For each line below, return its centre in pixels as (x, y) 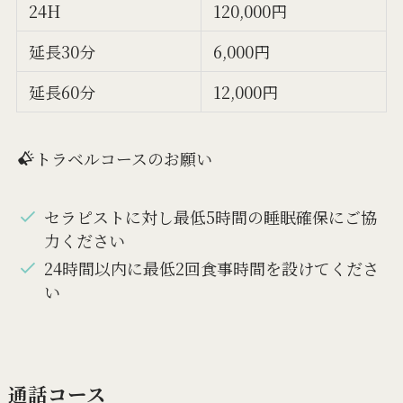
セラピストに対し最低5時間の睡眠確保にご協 (211, 217)
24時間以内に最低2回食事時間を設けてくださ (212, 268)
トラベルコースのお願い (124, 159)
